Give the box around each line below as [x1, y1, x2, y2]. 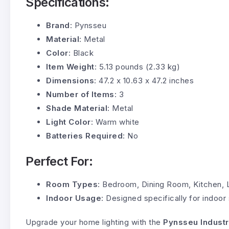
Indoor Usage [46, 193, 101, 203]
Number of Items [46, 89, 114, 99]
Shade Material [46, 103, 107, 113]
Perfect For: [26, 153, 93, 169]
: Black [68, 48, 94, 58]
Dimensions [46, 75, 94, 85]
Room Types [46, 179, 98, 189]
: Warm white [90, 117, 140, 127]
